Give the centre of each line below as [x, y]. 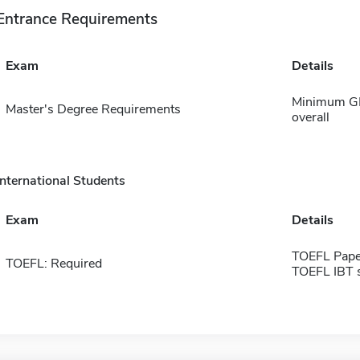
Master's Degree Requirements [93, 109]
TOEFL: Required [53, 263]
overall [310, 117]
